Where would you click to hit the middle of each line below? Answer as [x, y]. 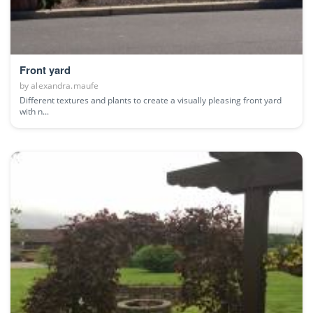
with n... [34, 112]
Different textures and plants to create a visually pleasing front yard [151, 101]
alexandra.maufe [65, 86]
